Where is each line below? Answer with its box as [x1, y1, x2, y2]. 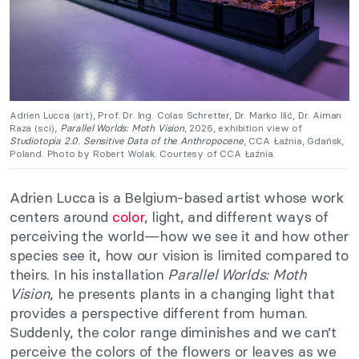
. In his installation [46, 265, 168, 284]
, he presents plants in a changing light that [50, 284, 335, 304]
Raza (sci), [10, 122, 58, 135]
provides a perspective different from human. [10, 304, 309, 323]
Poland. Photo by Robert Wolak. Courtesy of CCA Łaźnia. [10, 147, 276, 160]
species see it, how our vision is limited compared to [10, 246, 349, 265]
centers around [10, 208, 112, 227]
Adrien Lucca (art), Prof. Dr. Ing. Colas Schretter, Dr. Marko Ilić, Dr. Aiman [10, 109, 342, 122]
